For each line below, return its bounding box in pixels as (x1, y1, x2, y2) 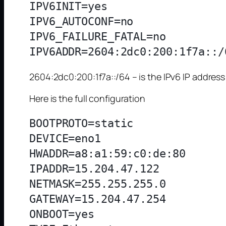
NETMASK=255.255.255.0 (29, 178, 166, 191)
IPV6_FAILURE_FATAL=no (29, 30, 166, 43)
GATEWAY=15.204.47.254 (29, 193, 166, 206)
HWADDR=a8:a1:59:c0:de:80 (29, 147, 186, 160)
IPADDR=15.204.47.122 (29, 162, 159, 176)
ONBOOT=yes (29, 208, 94, 221)
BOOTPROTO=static (29, 117, 134, 130)
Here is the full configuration (29, 92, 145, 105)
